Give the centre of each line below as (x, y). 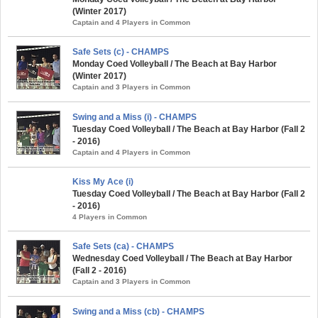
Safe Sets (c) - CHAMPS (121, 51)
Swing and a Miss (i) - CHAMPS (135, 117)
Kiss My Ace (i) (103, 181)
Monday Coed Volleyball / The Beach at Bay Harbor (175, 64)
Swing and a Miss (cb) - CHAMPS (138, 311)
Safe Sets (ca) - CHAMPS (123, 246)
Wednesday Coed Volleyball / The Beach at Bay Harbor (182, 258)
